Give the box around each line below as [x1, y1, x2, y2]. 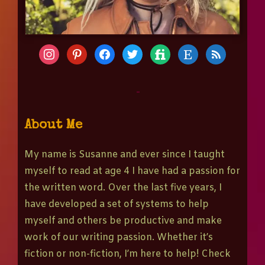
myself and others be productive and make [24, 215, 222, 228]
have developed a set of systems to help [24, 198, 209, 211]
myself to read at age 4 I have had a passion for [24, 165, 240, 178]
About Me [24, 119, 82, 133]
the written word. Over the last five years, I [24, 182, 222, 195]
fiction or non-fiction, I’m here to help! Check [24, 248, 231, 261]
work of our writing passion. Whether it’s [24, 231, 213, 244]
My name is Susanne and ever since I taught [24, 148, 225, 161]
